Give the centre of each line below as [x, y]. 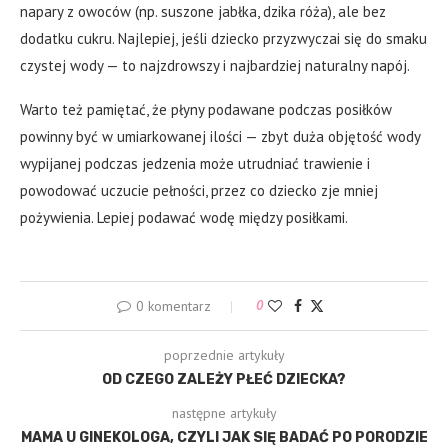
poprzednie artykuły [224, 354]
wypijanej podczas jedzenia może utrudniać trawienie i [195, 163]
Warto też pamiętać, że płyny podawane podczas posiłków [206, 109]
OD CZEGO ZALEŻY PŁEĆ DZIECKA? [224, 379]
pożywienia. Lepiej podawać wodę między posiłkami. [184, 217]
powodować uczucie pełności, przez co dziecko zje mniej [199, 190]
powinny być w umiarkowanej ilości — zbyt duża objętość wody [220, 136]
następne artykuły [224, 412]
